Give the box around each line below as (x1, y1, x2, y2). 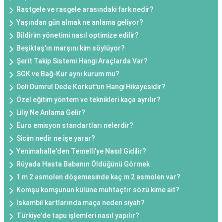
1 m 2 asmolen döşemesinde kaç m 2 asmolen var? (16, 173, 180, 181)
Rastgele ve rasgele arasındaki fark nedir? (16, 5, 154, 14)
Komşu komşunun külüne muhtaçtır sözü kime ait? (16, 186, 179, 194)
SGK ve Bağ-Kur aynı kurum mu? (16, 70, 119, 78)
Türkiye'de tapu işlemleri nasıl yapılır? (16, 212, 139, 220)
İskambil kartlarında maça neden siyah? (16, 199, 145, 207)
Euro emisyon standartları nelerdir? (16, 121, 133, 130)
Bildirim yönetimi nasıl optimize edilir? (16, 31, 139, 40)
